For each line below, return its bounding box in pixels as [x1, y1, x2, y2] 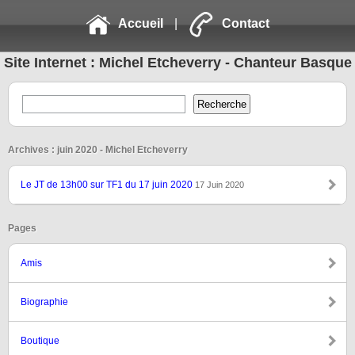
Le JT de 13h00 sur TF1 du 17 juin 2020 [21, 179, 195, 190]
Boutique [21, 335, 59, 346]
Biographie [21, 296, 68, 307]
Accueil [117, 17, 163, 31]
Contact [221, 17, 269, 31]
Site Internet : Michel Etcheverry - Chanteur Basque [3, 55, 352, 71]
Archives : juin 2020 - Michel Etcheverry [8, 144, 188, 155]
